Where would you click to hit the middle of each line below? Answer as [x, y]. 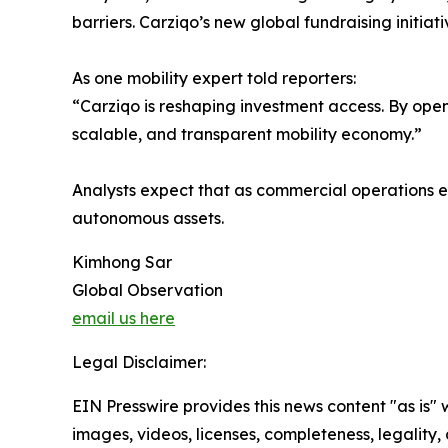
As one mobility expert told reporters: [214, 78]
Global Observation [147, 290]
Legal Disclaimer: [139, 362]
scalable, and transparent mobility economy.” [247, 134]
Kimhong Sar [122, 262]
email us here [123, 318]
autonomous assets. [148, 218]
